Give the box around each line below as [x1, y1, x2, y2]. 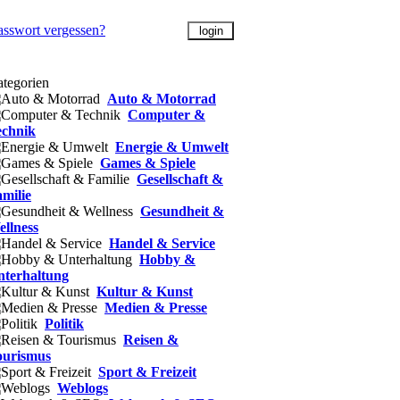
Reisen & [123, 332, 179, 347]
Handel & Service [109, 236, 215, 251]
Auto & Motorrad [107, 91, 216, 106]
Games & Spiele [100, 155, 196, 171]
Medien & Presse [104, 300, 207, 315]
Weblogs [57, 380, 108, 396]
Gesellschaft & [137, 171, 223, 187]
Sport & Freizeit [98, 364, 196, 379]
